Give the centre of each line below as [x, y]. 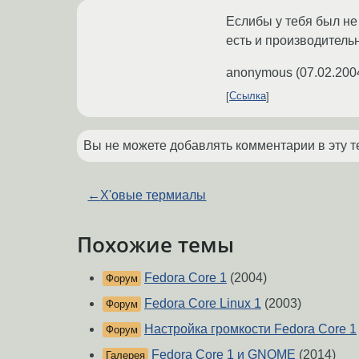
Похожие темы [155, 244]
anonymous [259, 72]
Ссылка [248, 96]
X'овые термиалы [153, 195]
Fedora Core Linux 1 [203, 304]
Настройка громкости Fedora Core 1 [250, 329]
